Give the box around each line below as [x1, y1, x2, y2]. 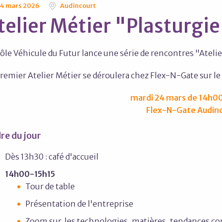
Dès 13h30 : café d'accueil [5, 152, 99, 162]
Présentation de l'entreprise [25, 199, 135, 209]
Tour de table [25, 181, 75, 191]
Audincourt [59, 1, 96, 10]
